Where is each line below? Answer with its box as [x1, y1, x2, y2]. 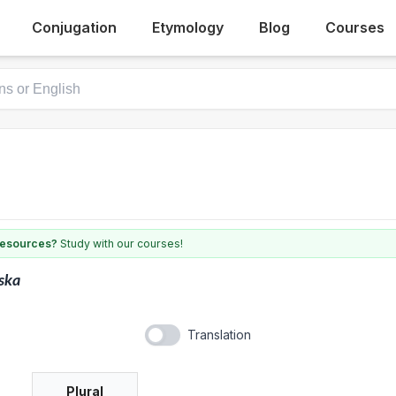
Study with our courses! [57, 237, 183, 250]
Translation [187, 327, 251, 342]
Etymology [152, 19, 225, 36]
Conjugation [32, 19, 118, 36]
